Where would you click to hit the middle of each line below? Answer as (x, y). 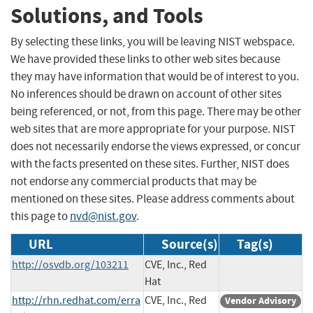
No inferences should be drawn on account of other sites (146, 94)
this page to (40, 216)
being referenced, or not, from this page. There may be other (156, 111)
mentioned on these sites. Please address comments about (153, 198)
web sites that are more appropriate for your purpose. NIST (153, 129)
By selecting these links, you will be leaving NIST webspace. (153, 41)
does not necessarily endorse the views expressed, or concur (155, 146)
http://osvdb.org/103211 (70, 264)
